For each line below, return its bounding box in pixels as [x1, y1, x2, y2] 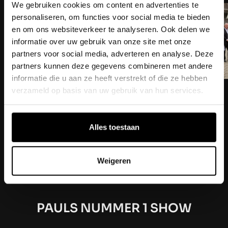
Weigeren [97, 156, 131, 165]
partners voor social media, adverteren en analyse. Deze [12, 49, 214, 58]
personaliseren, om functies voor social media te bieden [12, 12, 210, 21]
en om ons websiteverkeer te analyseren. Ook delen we [12, 24, 210, 34]
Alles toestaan [89, 123, 139, 132]
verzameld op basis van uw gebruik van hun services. [12, 85, 204, 95]
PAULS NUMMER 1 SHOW [37, 200, 191, 216]
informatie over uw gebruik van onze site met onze [12, 37, 191, 46]
